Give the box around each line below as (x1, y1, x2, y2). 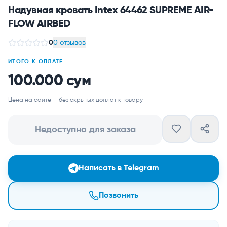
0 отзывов (53, 39, 86, 46)
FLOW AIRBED (8, 19, 70, 29)
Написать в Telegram (78, 164, 159, 172)
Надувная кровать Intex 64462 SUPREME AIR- (8, 6, 214, 16)
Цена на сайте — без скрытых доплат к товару (8, 97, 143, 103)
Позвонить (99, 192, 138, 200)
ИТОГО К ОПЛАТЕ (8, 59, 63, 64)
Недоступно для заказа (34, 125, 136, 134)
